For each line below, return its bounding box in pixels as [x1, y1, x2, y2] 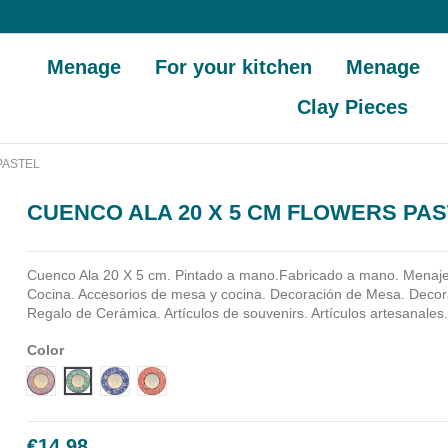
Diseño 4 [151, 371, 208, 388]
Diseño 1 [40, 371, 97, 388]
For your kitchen [155, 56, 313, 78]
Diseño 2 [77, 371, 134, 388]
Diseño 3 [114, 371, 171, 388]
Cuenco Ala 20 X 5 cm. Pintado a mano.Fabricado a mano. [27, 266, 400, 283]
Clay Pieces [297, 96, 409, 118]
